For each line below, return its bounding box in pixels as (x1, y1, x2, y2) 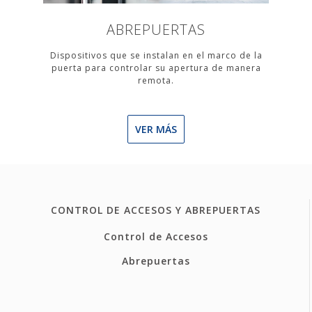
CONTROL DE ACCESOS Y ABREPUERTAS (51, 203, 260, 217)
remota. (138, 75, 174, 86)
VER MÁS (135, 123, 177, 136)
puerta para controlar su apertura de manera (51, 62, 261, 74)
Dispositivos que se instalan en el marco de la (49, 49, 263, 61)
